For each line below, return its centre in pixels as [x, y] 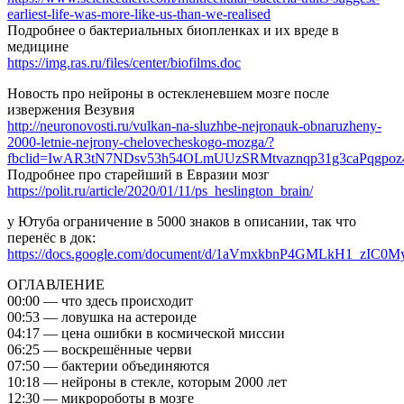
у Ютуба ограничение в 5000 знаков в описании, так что [182, 221]
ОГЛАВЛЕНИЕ [56, 284]
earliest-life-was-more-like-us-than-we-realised [139, 14]
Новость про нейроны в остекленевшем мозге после [168, 93]
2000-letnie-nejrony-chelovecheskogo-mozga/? [141, 142]
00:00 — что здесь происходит [100, 300]
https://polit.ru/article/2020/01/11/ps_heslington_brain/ [160, 190]
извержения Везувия [71, 109]
